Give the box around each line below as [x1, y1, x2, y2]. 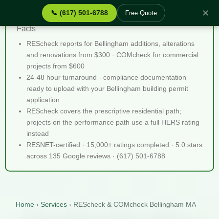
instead [26, 130, 49, 137]
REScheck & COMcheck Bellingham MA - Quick [17, 15, 183, 23]
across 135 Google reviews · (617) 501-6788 [26, 152, 165, 160]
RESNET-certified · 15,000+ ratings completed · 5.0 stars [26, 141, 202, 149]
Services [41, 200, 67, 208]
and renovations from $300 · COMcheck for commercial [26, 51, 198, 59]
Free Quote [125, 9, 157, 17]
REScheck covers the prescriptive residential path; [26, 107, 181, 115]
